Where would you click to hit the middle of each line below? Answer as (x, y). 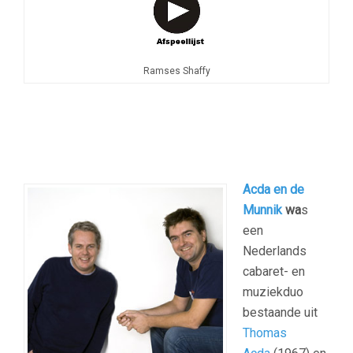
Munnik (262, 210)
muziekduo (273, 292)
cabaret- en (274, 272)
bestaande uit (280, 313)
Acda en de (273, 190)
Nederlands (275, 251)
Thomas (265, 333)
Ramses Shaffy (176, 71)
